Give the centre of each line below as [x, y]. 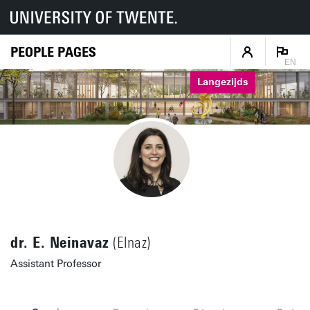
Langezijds [222, 82]
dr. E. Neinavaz [60, 243]
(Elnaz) [130, 243]
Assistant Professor [56, 264]
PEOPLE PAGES [53, 52]
